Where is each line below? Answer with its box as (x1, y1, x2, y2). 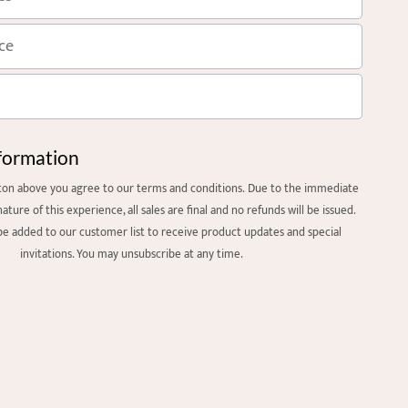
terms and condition (136, 178, 238, 199)
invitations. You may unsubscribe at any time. (20, 244, 244, 264)
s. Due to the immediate (237, 178, 359, 199)
